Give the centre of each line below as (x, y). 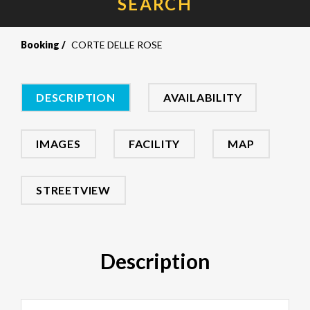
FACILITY (154, 144)
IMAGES (58, 144)
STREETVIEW (73, 190)
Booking (40, 45)
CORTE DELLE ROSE (117, 45)
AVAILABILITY (202, 97)
